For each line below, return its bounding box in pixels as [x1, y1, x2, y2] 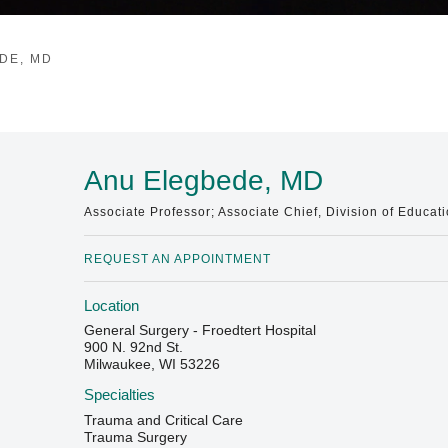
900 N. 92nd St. [84, 339, 184, 355]
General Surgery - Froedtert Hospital [84, 322, 317, 338]
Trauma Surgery [84, 428, 188, 445]
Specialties [84, 387, 156, 404]
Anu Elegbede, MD [84, 164, 324, 196]
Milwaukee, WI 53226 [84, 356, 221, 372]
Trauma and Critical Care [84, 411, 244, 428]
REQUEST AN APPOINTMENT [84, 251, 272, 265]
